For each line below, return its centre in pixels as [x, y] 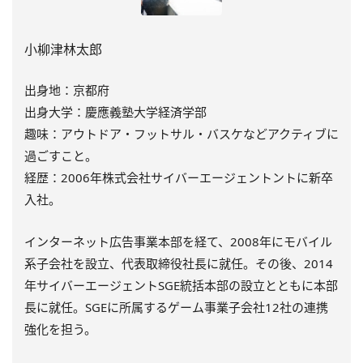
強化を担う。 [60, 329]
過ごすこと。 [61, 156]
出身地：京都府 [67, 90]
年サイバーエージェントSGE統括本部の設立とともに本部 [181, 286]
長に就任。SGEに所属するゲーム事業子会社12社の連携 [176, 307]
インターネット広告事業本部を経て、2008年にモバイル [178, 242]
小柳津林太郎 [63, 50]
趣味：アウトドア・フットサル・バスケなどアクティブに [181, 134]
